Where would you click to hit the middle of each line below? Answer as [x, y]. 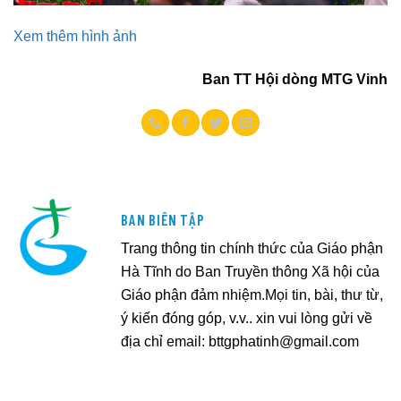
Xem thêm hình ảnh [75, 36]
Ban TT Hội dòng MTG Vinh [295, 78]
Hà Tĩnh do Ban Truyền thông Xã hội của [250, 271]
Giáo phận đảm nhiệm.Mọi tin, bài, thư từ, [252, 294]
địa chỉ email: [165, 341]
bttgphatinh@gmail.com [284, 341]
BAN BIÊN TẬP [163, 220]
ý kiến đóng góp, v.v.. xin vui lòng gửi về [247, 317]
